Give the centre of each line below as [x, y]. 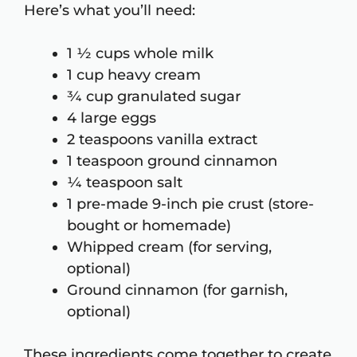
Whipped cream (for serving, [169, 247]
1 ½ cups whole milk [140, 54]
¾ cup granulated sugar [154, 97]
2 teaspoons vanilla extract [162, 140]
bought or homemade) [149, 226]
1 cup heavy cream [134, 75]
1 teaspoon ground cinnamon [172, 161]
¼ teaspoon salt [125, 183]
